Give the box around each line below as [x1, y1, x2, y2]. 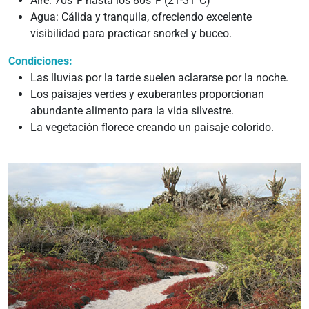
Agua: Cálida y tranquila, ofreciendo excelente [30, 10, 252, 23]
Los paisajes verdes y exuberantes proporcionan [30, 88, 264, 101]
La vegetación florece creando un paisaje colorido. [30, 121, 274, 134]
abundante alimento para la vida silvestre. [30, 104, 234, 117]
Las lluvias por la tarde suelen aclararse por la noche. [30, 71, 288, 84]
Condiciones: [8, 54, 72, 68]
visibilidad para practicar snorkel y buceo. [30, 27, 232, 40]
